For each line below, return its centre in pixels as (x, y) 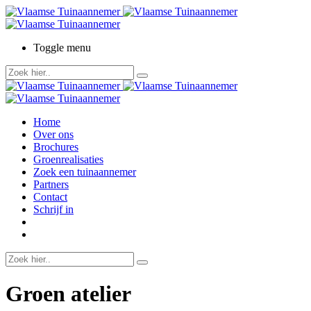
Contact (50, 197)
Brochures (56, 147)
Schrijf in (53, 209)
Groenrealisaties (68, 159)
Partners (51, 184)
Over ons (53, 134)
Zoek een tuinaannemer (85, 172)
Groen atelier (68, 294)
